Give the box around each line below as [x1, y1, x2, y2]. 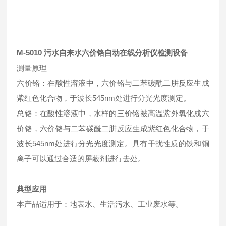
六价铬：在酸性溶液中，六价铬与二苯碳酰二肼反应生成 [17, 79, 209, 87]
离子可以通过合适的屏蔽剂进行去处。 [17, 154, 146, 163]
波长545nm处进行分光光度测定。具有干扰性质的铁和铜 [17, 139, 209, 148]
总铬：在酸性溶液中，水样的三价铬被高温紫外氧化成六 [17, 109, 209, 118]
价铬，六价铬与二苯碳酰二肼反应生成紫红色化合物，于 [17, 124, 209, 133]
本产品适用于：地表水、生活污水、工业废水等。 [17, 200, 184, 208]
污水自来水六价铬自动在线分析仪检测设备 [44, 48, 188, 57]
